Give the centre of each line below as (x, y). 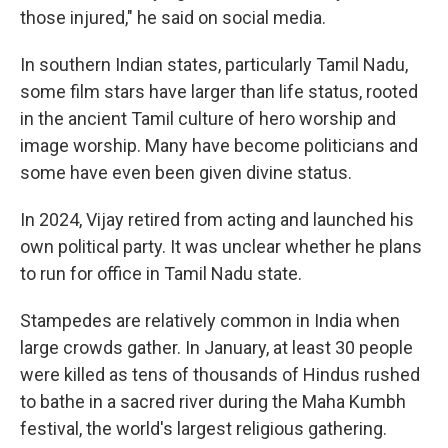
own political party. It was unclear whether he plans (221, 246)
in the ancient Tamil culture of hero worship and (208, 118)
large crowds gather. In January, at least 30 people (216, 347)
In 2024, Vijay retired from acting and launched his (217, 219)
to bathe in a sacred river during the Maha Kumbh (213, 401)
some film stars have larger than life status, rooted (219, 91)
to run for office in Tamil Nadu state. (161, 273)
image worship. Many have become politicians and (219, 145)
